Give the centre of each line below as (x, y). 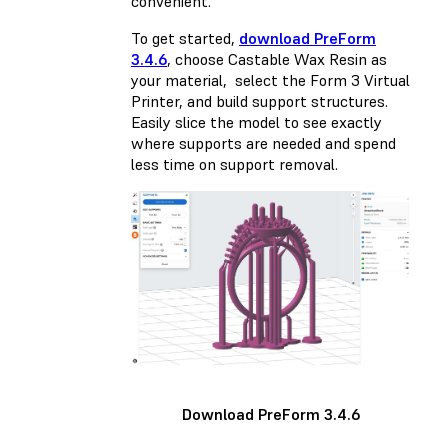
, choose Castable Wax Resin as (277, 58)
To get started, (185, 37)
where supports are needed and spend (263, 142)
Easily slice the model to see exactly (256, 121)
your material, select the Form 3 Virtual (270, 79)
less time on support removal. (236, 163)
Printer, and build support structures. (259, 100)
